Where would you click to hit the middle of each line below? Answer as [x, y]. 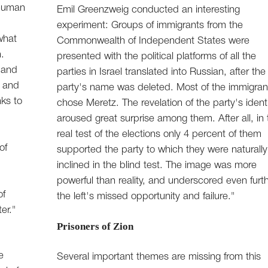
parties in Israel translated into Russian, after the [162, 72]
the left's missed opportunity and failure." [146, 197]
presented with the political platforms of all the [157, 57]
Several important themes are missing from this [159, 257]
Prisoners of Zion [95, 227]
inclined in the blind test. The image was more [157, 166]
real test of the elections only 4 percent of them [159, 135]
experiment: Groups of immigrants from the [150, 26]
